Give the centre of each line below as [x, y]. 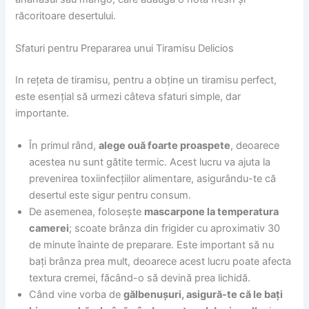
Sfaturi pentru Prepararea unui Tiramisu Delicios [125, 49]
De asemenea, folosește [87, 212]
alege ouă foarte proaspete [165, 146]
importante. [42, 113]
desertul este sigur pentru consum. [110, 196]
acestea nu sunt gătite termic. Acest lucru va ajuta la [150, 162]
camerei [49, 229]
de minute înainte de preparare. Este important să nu [152, 245]
